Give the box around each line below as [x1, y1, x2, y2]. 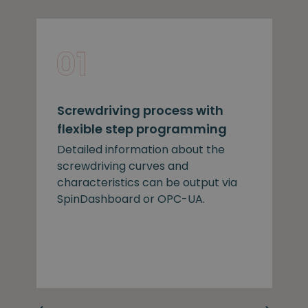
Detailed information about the [56, 141, 225, 157]
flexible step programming [56, 120, 227, 137]
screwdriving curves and [56, 157, 188, 174]
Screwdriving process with [56, 101, 223, 119]
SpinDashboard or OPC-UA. [56, 190, 205, 207]
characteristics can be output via [56, 174, 237, 190]
